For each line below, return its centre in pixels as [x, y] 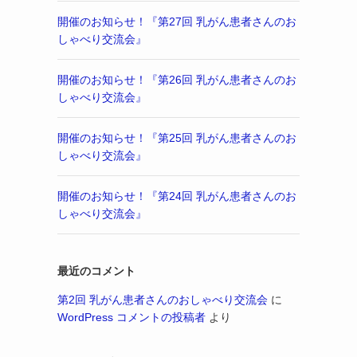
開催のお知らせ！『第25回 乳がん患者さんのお [177, 138]
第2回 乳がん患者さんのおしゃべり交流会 [163, 300]
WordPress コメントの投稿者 [131, 317]
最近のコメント [96, 271]
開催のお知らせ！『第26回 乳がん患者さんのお [177, 80]
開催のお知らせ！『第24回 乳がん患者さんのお [177, 196]
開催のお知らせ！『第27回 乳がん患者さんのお [177, 22]
